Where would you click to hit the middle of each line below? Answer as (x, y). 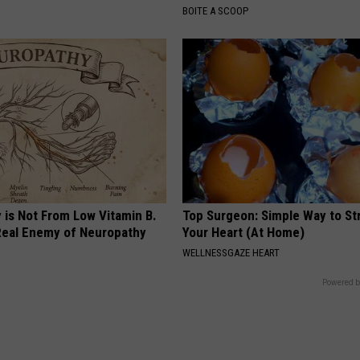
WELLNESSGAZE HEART (231, 252)
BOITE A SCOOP (216, 10)
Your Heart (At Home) (244, 232)
